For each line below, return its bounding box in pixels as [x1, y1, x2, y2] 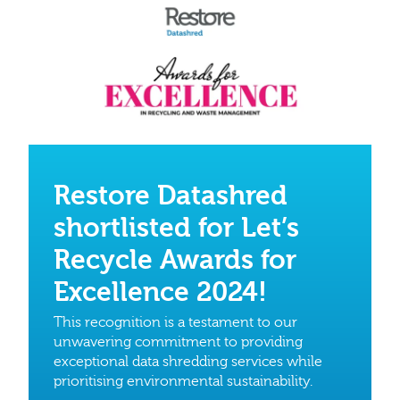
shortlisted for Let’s [54, 212, 299, 245]
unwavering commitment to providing [54, 334, 303, 351]
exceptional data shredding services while [54, 354, 322, 371]
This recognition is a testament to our [54, 314, 297, 331]
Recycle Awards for [54, 245, 296, 277]
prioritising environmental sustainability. [54, 373, 312, 390]
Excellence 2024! [54, 277, 267, 309]
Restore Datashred [54, 180, 287, 212]
